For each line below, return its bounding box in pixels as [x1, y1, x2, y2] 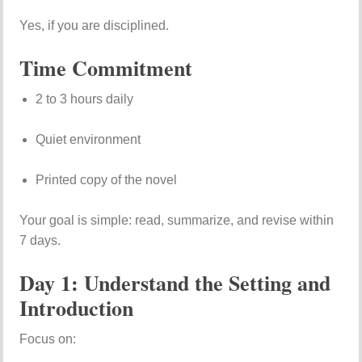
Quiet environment [36, 133, 141, 146]
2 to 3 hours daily [36, 92, 134, 106]
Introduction [19, 293, 134, 323]
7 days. [19, 234, 61, 247]
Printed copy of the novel [36, 173, 178, 187]
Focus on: [19, 332, 77, 346]
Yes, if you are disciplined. [19, 19, 170, 32]
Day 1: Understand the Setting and [19, 267, 331, 298]
